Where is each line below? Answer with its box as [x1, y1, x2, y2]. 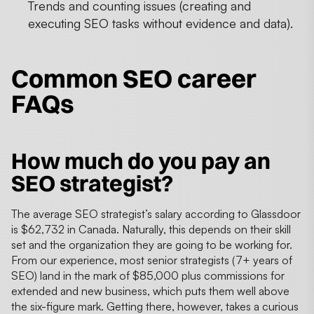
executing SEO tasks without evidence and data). [28, 15, 293, 31]
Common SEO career [11, 62, 257, 94]
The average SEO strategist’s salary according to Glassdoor [11, 206, 301, 221]
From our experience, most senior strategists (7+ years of [11, 252, 292, 267]
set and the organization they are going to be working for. [11, 237, 292, 252]
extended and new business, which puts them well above [11, 283, 289, 298]
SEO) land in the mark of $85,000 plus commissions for [11, 268, 285, 282]
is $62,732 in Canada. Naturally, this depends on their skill [11, 221, 291, 236]
